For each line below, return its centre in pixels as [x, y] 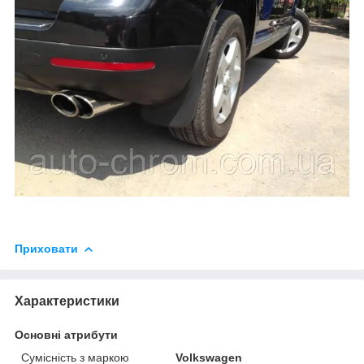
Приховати [46, 248]
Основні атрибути [66, 334]
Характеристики [67, 301]
